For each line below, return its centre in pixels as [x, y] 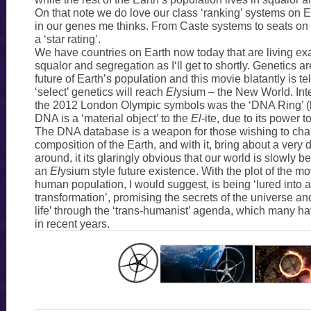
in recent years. [72, 224]
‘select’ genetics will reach [100, 92]
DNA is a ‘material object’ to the [112, 118]
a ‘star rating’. [67, 39]
